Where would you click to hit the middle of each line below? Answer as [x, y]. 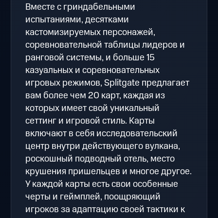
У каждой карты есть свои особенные [102, 184]
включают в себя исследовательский [102, 133]
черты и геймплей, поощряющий [93, 197]
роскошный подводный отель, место [100, 159]
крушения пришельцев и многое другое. [109, 171]
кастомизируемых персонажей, [91, 32]
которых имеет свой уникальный [93, 108]
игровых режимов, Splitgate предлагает [108, 83]
